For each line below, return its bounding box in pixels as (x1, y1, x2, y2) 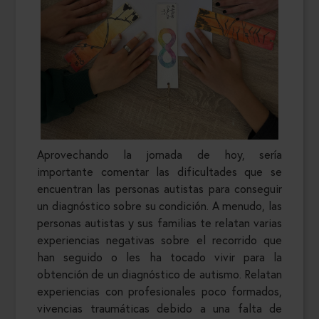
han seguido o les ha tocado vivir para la (37, 249, 282, 265)
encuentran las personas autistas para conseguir (37, 181, 282, 197)
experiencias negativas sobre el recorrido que (37, 232, 282, 248)
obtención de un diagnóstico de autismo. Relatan (37, 266, 282, 282)
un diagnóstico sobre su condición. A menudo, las (37, 198, 282, 214)
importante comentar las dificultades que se (37, 164, 282, 179)
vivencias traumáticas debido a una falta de (37, 300, 282, 316)
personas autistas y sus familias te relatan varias (37, 215, 282, 231)
